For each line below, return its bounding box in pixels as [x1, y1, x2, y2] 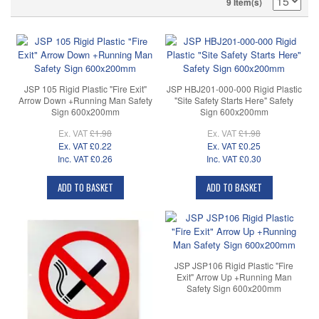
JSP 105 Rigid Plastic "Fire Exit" [23, 82, 147, 95]
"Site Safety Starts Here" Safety [174, 93, 293, 106]
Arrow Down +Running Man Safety [18, 93, 152, 106]
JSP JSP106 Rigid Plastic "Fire [174, 259, 293, 272]
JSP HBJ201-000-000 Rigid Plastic [166, 82, 302, 95]
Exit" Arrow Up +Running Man [176, 271, 292, 283]
